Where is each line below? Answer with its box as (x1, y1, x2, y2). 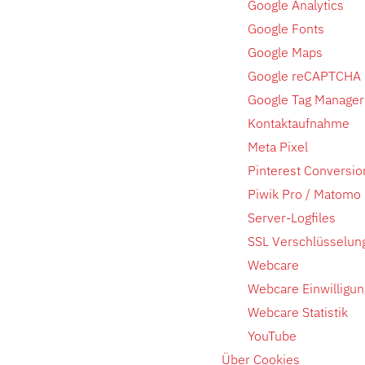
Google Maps (248, 44, 323, 60)
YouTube (248, 328, 297, 344)
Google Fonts (248, 20, 324, 37)
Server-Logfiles (248, 209, 336, 226)
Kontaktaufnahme (248, 115, 350, 131)
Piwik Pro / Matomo (248, 186, 361, 202)
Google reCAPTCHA (248, 68, 361, 84)
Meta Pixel (248, 139, 308, 155)
